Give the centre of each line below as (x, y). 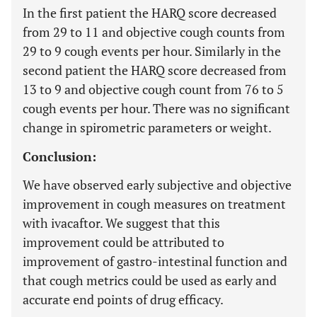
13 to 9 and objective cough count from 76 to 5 (153, 89)
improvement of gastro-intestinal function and (155, 261)
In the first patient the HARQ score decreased (150, 13)
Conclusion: (59, 156)
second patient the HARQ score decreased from (155, 70)
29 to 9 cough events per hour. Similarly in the (152, 51)
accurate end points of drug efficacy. (123, 299)
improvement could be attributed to (123, 242)
